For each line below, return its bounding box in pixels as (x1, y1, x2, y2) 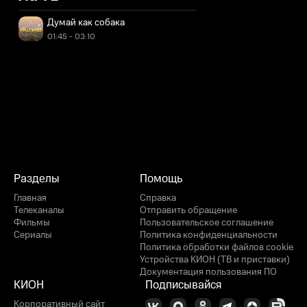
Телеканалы (14, 204, 64, 217)
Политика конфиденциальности (140, 228, 278, 242)
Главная (14, 191, 47, 205)
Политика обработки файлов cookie (140, 241, 293, 254)
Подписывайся (145, 277, 221, 293)
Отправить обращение (140, 204, 237, 217)
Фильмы (14, 216, 50, 230)
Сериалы (14, 228, 52, 242)
